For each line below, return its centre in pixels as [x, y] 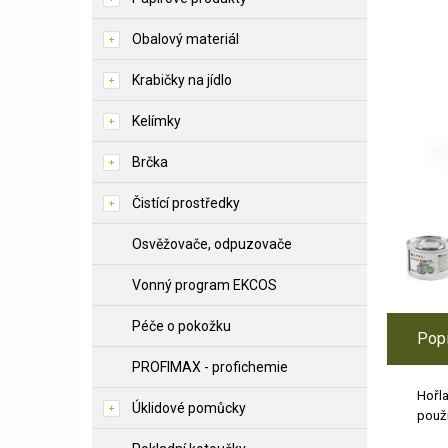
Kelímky [156, 121]
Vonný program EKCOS [204, 285]
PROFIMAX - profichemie [210, 367]
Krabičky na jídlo [182, 80]
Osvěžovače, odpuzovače [212, 244]
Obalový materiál [185, 39]
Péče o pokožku [181, 326]
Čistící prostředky [186, 203]
